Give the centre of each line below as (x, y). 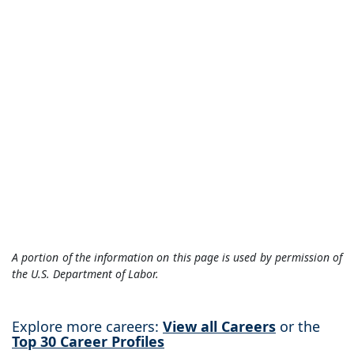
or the (298, 327)
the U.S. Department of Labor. (85, 274)
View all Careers (219, 327)
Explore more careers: (87, 327)
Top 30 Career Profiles (88, 342)
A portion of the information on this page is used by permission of (177, 258)
